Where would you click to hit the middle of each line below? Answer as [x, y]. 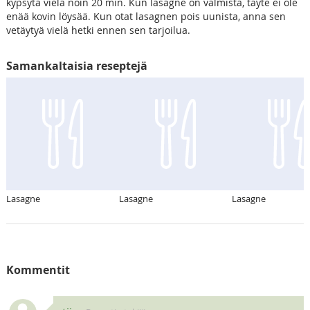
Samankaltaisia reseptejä [76, 66]
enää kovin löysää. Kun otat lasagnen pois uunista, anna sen [146, 17]
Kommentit [38, 270]
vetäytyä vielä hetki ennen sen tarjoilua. [98, 30]
